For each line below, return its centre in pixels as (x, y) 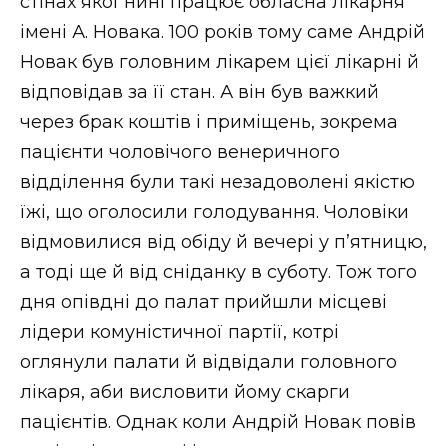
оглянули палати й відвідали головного (208, 361)
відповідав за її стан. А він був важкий (199, 91)
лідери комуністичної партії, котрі (179, 331)
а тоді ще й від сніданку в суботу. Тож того (218, 271)
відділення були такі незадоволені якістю (217, 181)
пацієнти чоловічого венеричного (180, 151)
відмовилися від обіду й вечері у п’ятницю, (223, 241)
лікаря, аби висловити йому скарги (185, 391)
